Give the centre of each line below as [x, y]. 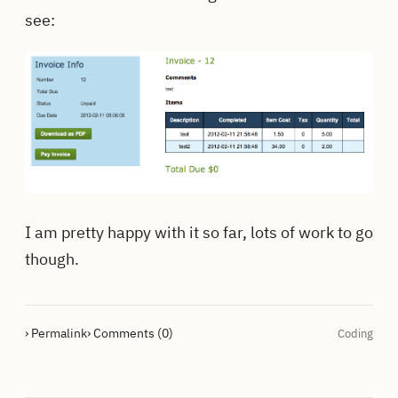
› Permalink [56, 333]
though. [52, 259]
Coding [355, 333]
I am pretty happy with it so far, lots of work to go [199, 232]
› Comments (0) [130, 333]
